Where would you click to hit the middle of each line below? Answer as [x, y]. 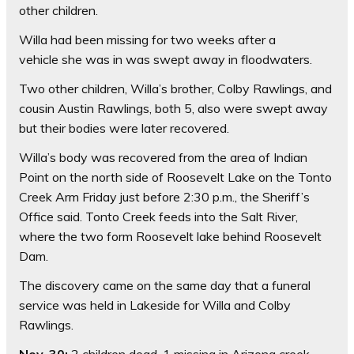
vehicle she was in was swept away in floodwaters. [167, 60]
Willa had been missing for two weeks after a [147, 40]
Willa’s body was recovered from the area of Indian [163, 158]
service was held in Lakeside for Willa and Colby [155, 305]
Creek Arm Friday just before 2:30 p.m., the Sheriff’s [164, 197]
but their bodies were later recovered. [126, 128]
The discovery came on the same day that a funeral [165, 286]
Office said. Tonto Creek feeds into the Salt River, [158, 217]
